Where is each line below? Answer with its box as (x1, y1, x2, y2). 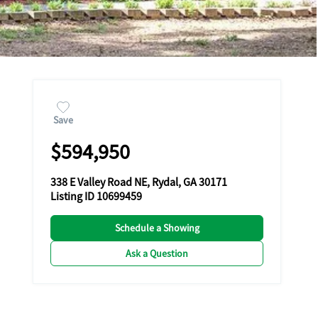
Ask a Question (126, 247, 188, 260)
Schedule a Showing (114, 221, 199, 234)
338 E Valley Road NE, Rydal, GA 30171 (50, 175, 227, 190)
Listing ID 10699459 (50, 190, 142, 204)
